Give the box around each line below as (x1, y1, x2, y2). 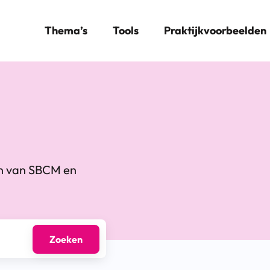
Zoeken (49, 233, 83, 245)
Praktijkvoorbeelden (164, 24, 266, 37)
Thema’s (45, 24, 87, 37)
